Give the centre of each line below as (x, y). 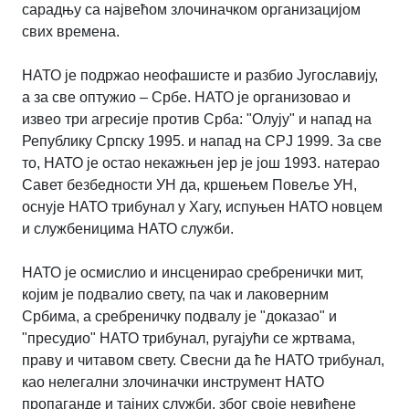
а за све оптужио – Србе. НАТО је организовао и (186, 97)
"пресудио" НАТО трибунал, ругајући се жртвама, (189, 338)
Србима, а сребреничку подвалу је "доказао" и (179, 316)
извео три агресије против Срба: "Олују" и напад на (197, 119)
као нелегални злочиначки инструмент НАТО (173, 382)
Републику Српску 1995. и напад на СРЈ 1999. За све (202, 141)
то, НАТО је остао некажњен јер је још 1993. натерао (201, 163)
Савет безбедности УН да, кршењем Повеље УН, (189, 184)
